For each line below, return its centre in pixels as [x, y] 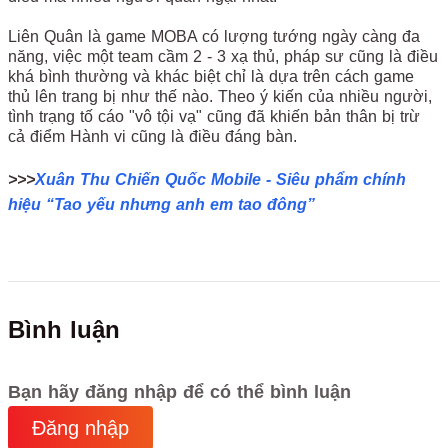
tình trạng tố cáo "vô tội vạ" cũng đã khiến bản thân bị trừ [214, 117]
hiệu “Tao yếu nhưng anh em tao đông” [161, 205]
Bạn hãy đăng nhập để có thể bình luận [179, 392]
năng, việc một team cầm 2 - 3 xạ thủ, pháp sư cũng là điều [223, 57]
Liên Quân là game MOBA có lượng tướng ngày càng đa [214, 37]
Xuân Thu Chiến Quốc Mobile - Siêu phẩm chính [220, 180]
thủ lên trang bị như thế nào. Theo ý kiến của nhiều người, [220, 97]
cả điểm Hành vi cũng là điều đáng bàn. [152, 137]
